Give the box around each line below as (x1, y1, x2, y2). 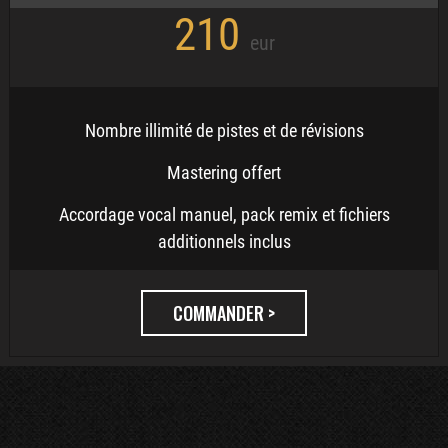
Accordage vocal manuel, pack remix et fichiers (58, 204, 390, 225)
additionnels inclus (157, 231, 291, 252)
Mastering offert (167, 162, 281, 183)
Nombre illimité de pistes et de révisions (84, 120, 364, 141)
